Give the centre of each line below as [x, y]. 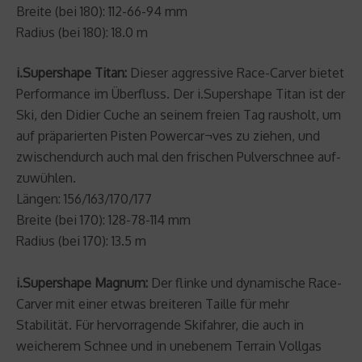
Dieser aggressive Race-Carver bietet [236, 72]
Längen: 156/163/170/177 [84, 198]
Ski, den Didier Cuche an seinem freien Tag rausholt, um [179, 114]
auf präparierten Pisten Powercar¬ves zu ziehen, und [168, 135]
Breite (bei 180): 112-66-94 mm [102, 11]
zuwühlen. [46, 177]
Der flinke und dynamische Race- [245, 282]
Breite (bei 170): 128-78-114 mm [103, 219]
